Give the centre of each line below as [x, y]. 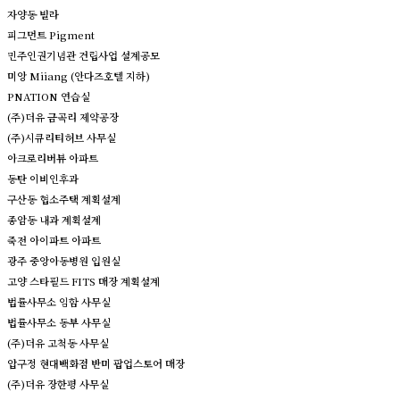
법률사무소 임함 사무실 [59, 301]
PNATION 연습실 [49, 96]
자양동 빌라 [33, 14]
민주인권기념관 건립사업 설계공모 [83, 55]
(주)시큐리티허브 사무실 [62, 137]
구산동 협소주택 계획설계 [64, 199]
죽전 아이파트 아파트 [54, 240]
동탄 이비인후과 [43, 178]
